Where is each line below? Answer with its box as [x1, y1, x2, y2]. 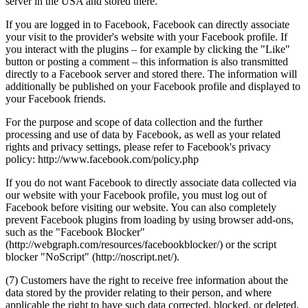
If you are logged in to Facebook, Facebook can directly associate [5, 19, 289, 31]
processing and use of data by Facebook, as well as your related [5, 129, 280, 141]
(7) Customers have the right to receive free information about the [5, 274, 288, 287]
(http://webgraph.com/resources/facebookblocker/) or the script [5, 239, 276, 251]
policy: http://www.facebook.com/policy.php [5, 153, 199, 166]
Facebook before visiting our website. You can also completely [5, 201, 276, 214]
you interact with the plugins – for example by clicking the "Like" [5, 43, 290, 56]
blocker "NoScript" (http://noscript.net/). [5, 251, 179, 263]
